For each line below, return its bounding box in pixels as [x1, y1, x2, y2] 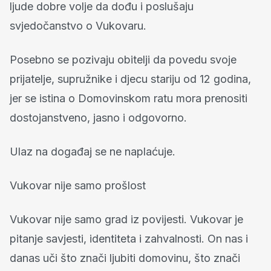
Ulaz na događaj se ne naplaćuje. [10, 145, 175, 158]
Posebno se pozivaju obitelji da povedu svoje [10, 53, 237, 66]
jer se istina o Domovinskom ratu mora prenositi [10, 92, 247, 105]
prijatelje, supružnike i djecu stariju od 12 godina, [10, 73, 251, 85]
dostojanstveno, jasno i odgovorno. [10, 111, 187, 124]
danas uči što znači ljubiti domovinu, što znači [10, 252, 240, 264]
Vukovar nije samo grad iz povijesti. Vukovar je [10, 213, 243, 226]
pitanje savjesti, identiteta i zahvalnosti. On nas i [10, 232, 248, 245]
